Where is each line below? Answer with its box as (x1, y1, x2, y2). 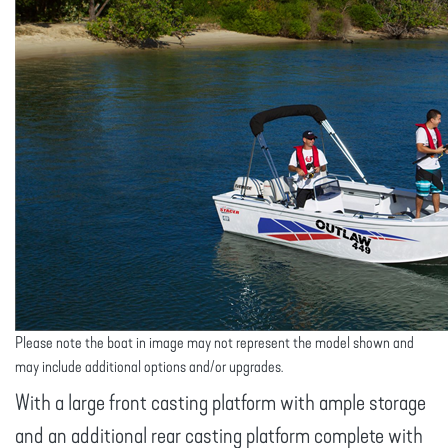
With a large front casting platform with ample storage (15, 390, 426, 416)
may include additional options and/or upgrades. (15, 357, 283, 376)
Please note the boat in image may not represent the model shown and (15, 333, 414, 352)
